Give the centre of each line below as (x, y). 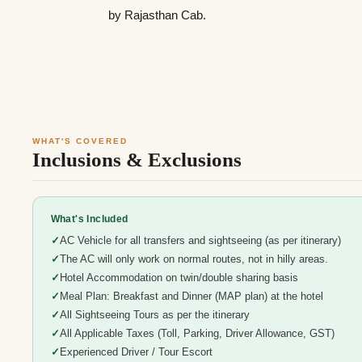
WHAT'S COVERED (80, 141)
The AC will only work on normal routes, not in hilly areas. (194, 260)
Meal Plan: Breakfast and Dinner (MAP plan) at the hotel (191, 297)
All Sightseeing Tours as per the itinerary (154, 316)
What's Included (89, 219)
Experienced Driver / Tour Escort (136, 353)
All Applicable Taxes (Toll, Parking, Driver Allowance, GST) (197, 334)
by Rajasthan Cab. (158, 15)
